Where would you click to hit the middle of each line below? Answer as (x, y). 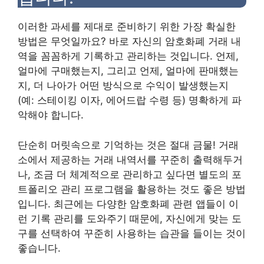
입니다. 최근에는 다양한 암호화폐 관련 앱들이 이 (128, 204)
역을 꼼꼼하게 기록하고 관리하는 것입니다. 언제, (128, 56)
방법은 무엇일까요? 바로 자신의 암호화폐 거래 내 (129, 41)
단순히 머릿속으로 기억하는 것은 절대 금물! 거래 (128, 145)
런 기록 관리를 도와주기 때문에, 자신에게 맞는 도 (130, 218)
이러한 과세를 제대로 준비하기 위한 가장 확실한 (127, 27)
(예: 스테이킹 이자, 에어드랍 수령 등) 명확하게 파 (130, 100)
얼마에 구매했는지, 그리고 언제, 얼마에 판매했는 (128, 71)
